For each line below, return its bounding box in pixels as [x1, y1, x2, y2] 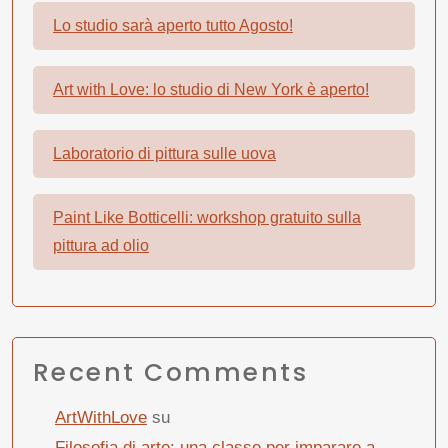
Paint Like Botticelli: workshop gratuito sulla [53, 209, 361, 227]
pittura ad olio [53, 237, 149, 255]
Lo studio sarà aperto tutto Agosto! [53, 17, 293, 35]
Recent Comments [33, 355, 309, 391]
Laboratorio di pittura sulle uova [53, 145, 276, 163]
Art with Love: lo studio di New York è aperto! [53, 81, 369, 99]
